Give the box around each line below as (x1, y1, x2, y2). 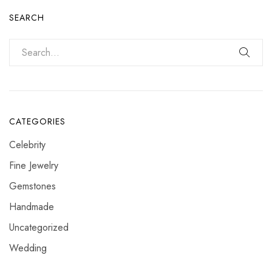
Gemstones (9, 178, 56, 193)
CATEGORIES (9, 115, 66, 127)
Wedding (9, 240, 47, 255)
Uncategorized (9, 220, 69, 234)
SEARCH (9, 11, 44, 24)
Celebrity (9, 137, 46, 152)
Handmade (9, 199, 54, 214)
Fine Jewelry (9, 158, 58, 172)
